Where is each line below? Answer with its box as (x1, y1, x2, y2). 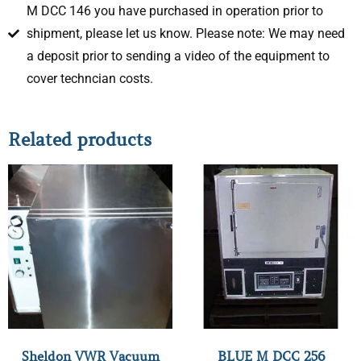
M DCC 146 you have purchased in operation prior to (26, 2, 323, 19)
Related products (8, 128, 151, 151)
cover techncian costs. (26, 70, 153, 86)
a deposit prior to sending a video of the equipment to (26, 48, 330, 64)
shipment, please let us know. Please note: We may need (26, 25, 345, 41)
